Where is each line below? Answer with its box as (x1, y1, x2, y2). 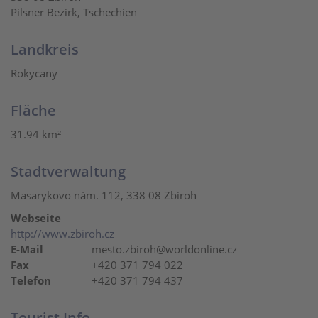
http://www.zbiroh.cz (11, 226, 114, 241)
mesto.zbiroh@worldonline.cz (89, 242, 237, 256)
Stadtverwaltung (11, 162, 126, 181)
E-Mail (11, 242, 43, 256)
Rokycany (11, 66, 57, 80)
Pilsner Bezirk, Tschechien (11, 5, 137, 19)
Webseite (11, 211, 61, 225)
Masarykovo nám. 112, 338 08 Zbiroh (11, 188, 197, 202)
